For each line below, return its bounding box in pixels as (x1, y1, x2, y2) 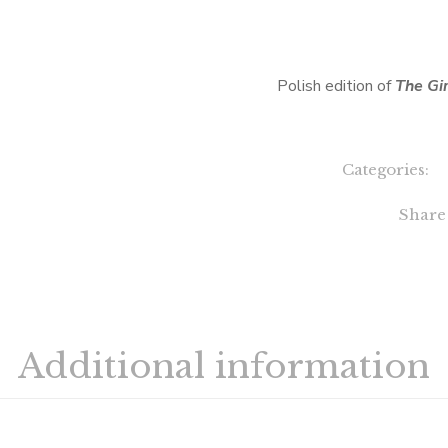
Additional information (18, 345, 430, 387)
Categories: (341, 160, 433, 179)
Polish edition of (277, 75, 396, 97)
